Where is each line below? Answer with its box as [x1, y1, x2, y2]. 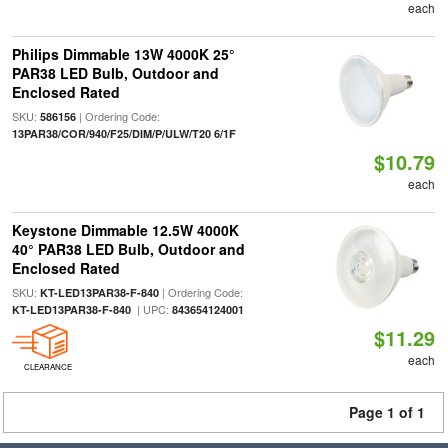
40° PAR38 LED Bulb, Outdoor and [11, 239, 245, 259]
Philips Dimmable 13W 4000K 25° [11, 44, 235, 64]
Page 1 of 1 [349, 402, 425, 422]
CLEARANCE [23, 361, 72, 372]
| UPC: [130, 301, 172, 317]
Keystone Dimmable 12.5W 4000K [11, 220, 239, 240]
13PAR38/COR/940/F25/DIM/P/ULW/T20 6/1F [11, 126, 236, 141]
